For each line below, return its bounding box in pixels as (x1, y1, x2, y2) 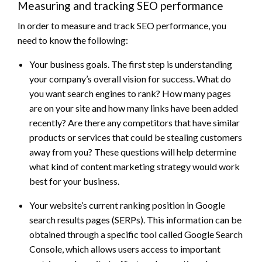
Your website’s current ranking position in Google (29, 199, 225, 211)
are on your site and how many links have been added (29, 102, 238, 113)
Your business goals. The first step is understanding (29, 58, 232, 70)
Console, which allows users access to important (29, 243, 220, 254)
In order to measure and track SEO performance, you (18, 19, 226, 31)
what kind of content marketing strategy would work (29, 160, 240, 172)
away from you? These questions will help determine (29, 146, 236, 157)
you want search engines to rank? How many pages (29, 87, 231, 99)
